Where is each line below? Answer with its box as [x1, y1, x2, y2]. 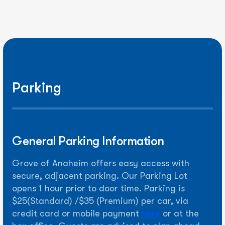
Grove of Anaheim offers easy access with [12, 158, 189, 168]
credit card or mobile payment [12, 208, 142, 218]
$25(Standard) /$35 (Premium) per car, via [12, 196, 188, 206]
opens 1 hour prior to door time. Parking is [12, 183, 185, 193]
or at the [160, 208, 199, 218]
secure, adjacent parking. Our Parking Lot [12, 171, 187, 181]
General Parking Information [12, 134, 164, 148]
